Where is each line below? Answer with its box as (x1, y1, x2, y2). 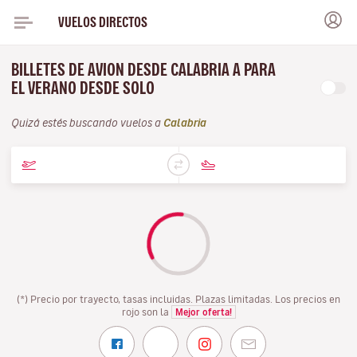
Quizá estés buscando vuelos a (11, 118, 163, 128)
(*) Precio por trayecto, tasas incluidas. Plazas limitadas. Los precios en (17, 294, 340, 304)
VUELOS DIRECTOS (57, 15, 147, 29)
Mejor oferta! (175, 308, 232, 316)
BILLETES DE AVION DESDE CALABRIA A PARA (11, 61, 276, 78)
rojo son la (121, 307, 171, 316)
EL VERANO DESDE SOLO (11, 80, 158, 96)
